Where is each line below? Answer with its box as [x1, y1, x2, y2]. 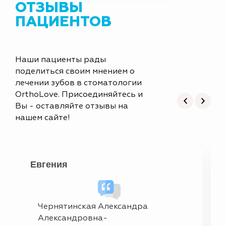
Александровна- [38, 214, 107, 222]
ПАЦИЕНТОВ [15, 14, 111, 29]
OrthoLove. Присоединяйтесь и [15, 90, 143, 99]
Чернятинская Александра [38, 202, 148, 211]
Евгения [30, 159, 68, 169]
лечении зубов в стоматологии [15, 79, 142, 87]
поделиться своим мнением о [15, 67, 135, 76]
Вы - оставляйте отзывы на [15, 102, 128, 110]
